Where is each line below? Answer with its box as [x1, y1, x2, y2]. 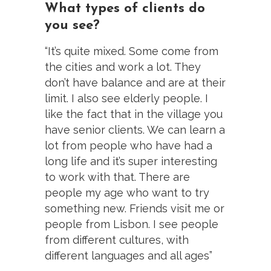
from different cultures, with [45, 233, 189, 246]
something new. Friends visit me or [45, 201, 224, 215]
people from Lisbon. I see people [45, 217, 218, 230]
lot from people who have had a [45, 139, 212, 152]
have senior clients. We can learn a [45, 123, 225, 136]
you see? [45, 18, 100, 33]
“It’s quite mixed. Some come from [45, 44, 218, 57]
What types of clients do [45, 1, 205, 16]
